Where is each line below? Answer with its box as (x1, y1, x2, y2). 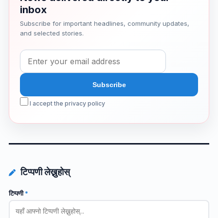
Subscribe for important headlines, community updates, (19, 19, 189, 27)
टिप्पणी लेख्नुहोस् (18, 166, 70, 178)
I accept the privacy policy (28, 99, 105, 107)
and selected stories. (19, 29, 84, 37)
